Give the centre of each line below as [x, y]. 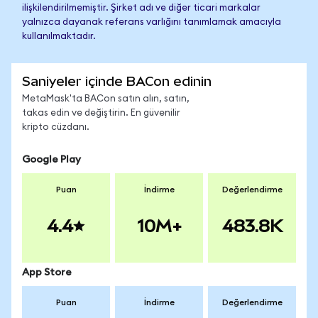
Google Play [51, 160]
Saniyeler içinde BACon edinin [117, 81]
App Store [47, 273]
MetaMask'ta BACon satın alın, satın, [106, 99]
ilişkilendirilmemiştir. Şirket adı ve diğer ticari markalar [141, 8]
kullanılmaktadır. [59, 37]
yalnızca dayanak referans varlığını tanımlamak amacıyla [152, 22]
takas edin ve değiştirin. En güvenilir [101, 113]
